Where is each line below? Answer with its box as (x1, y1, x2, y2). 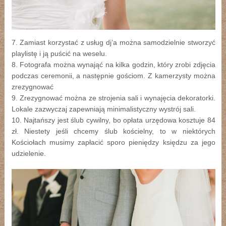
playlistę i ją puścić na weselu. (11, 49, 107, 58)
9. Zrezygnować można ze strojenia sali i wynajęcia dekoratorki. (11, 94, 215, 102)
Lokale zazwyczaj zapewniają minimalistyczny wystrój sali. (11, 105, 196, 114)
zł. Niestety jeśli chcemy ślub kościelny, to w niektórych (11, 127, 215, 136)
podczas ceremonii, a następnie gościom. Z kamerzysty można (11, 72, 215, 80)
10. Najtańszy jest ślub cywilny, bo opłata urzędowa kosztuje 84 (11, 116, 215, 125)
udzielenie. (11, 149, 46, 158)
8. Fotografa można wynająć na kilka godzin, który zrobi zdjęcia (11, 61, 215, 69)
